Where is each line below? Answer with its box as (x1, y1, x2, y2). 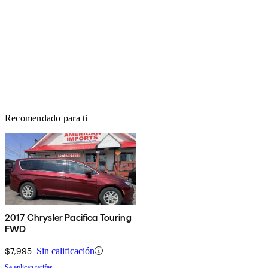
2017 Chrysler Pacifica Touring (5, 211, 132, 223)
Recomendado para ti (5, 112, 88, 123)
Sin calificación (36, 245, 95, 256)
